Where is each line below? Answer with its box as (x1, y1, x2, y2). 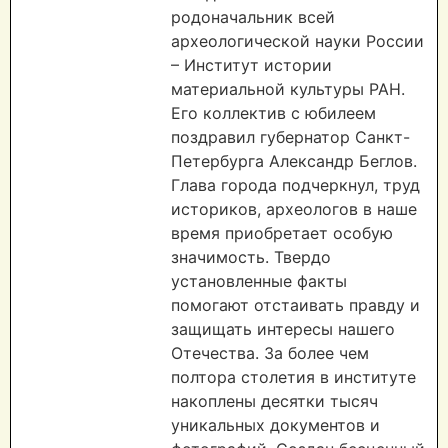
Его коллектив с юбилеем (171, 103, 376, 124)
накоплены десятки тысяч (171, 391, 378, 412)
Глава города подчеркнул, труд (171, 175, 420, 196)
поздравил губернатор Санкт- (171, 127, 410, 148)
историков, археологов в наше (171, 199, 417, 220)
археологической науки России (171, 31, 424, 52)
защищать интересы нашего (171, 319, 395, 340)
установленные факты (171, 271, 347, 292)
